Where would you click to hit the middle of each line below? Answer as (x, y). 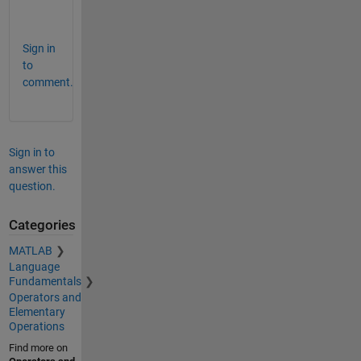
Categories (42, 225)
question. (32, 186)
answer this (37, 169)
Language (34, 267)
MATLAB (30, 251)
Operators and (45, 298)
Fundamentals (45, 282)
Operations (36, 327)
